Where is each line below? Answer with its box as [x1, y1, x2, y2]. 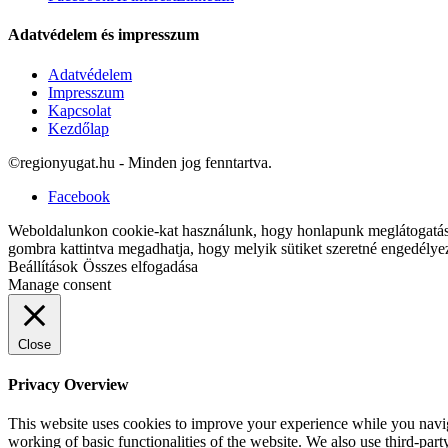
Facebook [48, 187, 110, 205]
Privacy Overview [8, 376, 129, 394]
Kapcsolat [48, 101, 111, 119]
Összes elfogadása [83, 257, 198, 275]
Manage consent [8, 275, 111, 293]
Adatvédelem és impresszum [8, 26, 199, 44]
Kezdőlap [48, 119, 109, 137]
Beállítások [8, 257, 78, 275]
